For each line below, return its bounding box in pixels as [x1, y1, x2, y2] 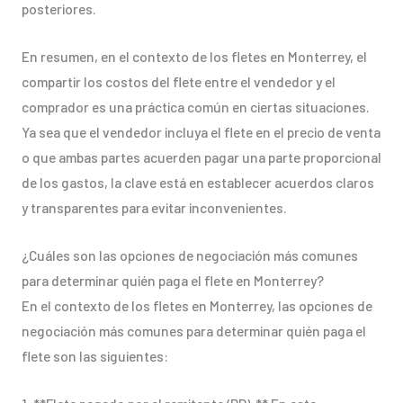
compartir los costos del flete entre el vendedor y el [21, 73, 336, 91]
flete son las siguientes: [21, 346, 168, 364]
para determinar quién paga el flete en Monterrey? [21, 271, 324, 289]
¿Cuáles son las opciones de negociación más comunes [21, 246, 358, 264]
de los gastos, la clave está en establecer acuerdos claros [21, 174, 374, 192]
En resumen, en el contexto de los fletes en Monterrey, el [21, 48, 367, 66]
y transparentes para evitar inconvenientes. [21, 199, 287, 217]
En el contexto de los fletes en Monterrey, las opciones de [21, 296, 372, 314]
